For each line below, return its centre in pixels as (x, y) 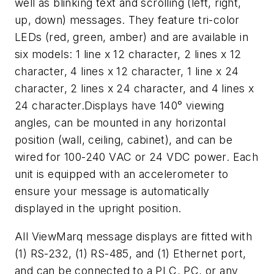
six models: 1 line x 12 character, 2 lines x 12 (128, 54)
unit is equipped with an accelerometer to (122, 174)
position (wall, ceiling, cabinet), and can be (124, 140)
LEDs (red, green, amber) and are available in (131, 37)
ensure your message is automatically (112, 191)
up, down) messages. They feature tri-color (127, 20)
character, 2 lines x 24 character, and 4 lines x (135, 89)
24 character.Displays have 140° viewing (120, 106)
